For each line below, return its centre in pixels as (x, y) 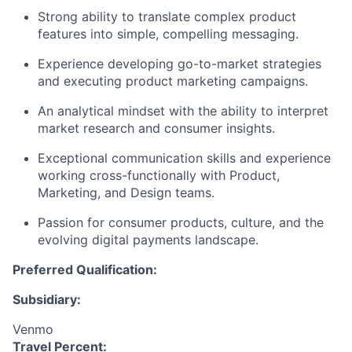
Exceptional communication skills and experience (184, 158)
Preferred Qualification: (85, 269)
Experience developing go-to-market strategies (180, 64)
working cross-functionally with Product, (159, 175)
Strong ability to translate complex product (167, 16)
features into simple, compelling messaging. (168, 34)
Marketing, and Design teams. (126, 192)
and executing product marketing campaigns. (173, 81)
